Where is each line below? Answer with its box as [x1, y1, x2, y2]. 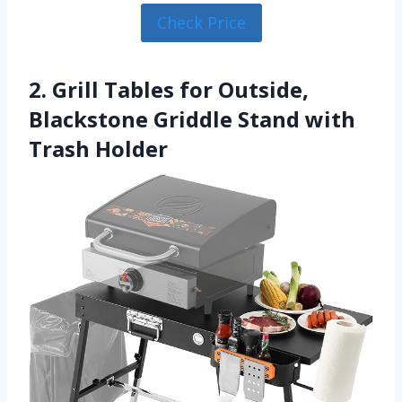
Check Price [156, 12, 246, 34]
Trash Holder [29, 133, 168, 163]
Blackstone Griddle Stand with [29, 103, 355, 134]
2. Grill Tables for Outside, [29, 74, 309, 104]
